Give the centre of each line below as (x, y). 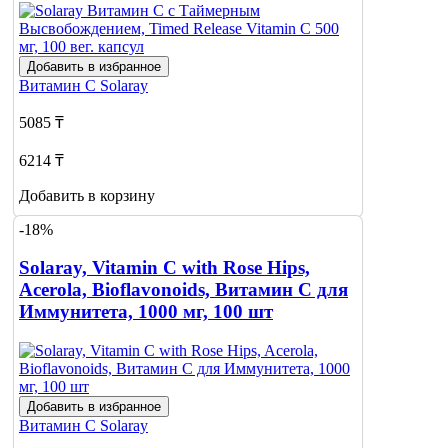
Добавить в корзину (87, 195)
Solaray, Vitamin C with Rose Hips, (164, 268)
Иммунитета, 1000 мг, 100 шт (146, 312)
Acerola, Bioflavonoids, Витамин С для (183, 290)
